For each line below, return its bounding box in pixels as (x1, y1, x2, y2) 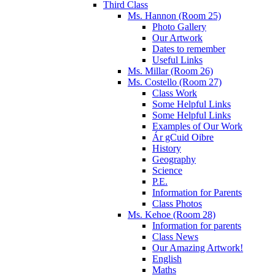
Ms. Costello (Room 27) (128, 77, 222, 88)
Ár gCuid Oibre (152, 132, 214, 143)
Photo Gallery (152, 21, 206, 33)
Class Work (152, 88, 197, 99)
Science (152, 165, 182, 176)
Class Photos (152, 198, 202, 209)
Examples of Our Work (152, 121, 242, 132)
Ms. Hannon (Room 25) (128, 10, 221, 21)
